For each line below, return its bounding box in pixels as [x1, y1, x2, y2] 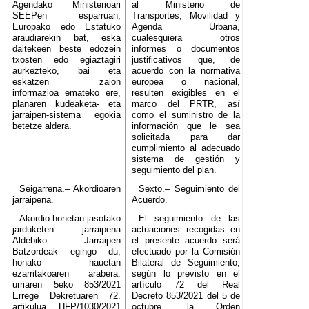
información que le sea [132, 121, 241, 132]
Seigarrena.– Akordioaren [19, 183, 121, 195]
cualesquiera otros [132, 32, 241, 43]
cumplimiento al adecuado [132, 143, 241, 154]
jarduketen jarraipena [12, 224, 121, 235]
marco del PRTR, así [132, 99, 241, 110]
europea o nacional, [132, 77, 241, 88]
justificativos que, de [132, 54, 241, 66]
